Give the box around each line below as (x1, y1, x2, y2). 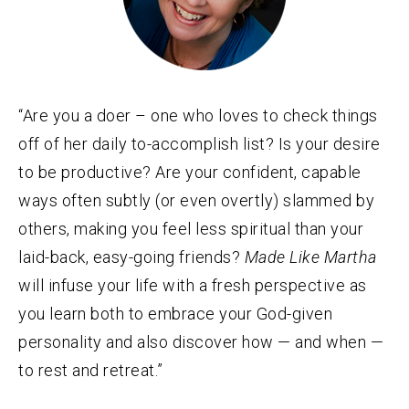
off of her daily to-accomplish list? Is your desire (18, 134, 381, 154)
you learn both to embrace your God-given (18, 304, 332, 324)
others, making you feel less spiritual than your (18, 219, 363, 239)
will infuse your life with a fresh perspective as (18, 276, 367, 296)
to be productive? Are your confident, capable (18, 163, 362, 183)
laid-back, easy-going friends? (18, 247, 245, 267)
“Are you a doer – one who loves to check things (18, 106, 378, 126)
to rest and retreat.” (18, 361, 163, 381)
